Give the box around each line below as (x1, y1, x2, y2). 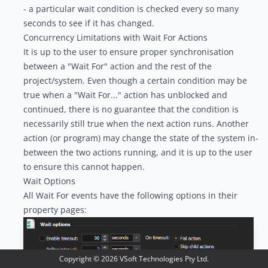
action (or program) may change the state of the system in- (23, 132, 258, 144)
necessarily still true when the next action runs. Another (23, 118, 249, 129)
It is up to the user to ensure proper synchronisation (23, 46, 234, 57)
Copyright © (59, 254, 101, 264)
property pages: (23, 204, 87, 215)
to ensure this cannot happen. (23, 161, 145, 172)
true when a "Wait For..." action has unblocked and (23, 89, 227, 100)
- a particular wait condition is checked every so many (23, 3, 239, 14)
